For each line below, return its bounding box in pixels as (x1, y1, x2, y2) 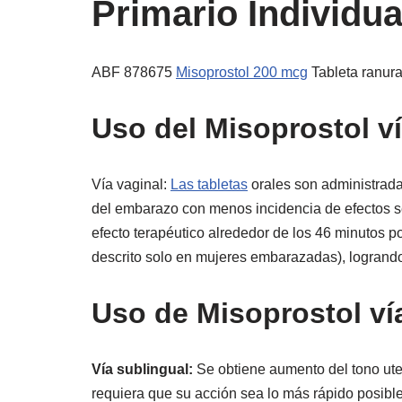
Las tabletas (170, 177, 248, 192)
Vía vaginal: (92, 177, 170, 192)
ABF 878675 (92, 65, 176, 80)
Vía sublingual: (92, 362, 193, 377)
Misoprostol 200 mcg (176, 65, 308, 80)
